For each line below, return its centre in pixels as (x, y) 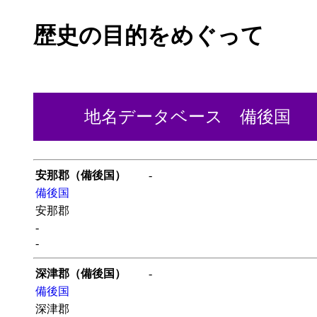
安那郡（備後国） (80, 175)
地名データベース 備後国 (162, 116)
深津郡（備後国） (80, 273)
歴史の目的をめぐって (148, 36)
